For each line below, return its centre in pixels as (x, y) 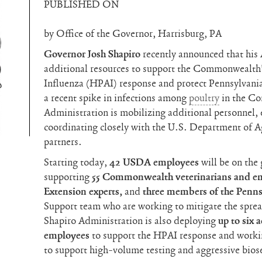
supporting (68, 177)
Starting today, (77, 162)
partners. (63, 142)
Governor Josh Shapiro (94, 54)
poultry (204, 98)
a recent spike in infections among (117, 98)
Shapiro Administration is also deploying (131, 221)
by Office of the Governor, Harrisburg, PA (133, 34)
